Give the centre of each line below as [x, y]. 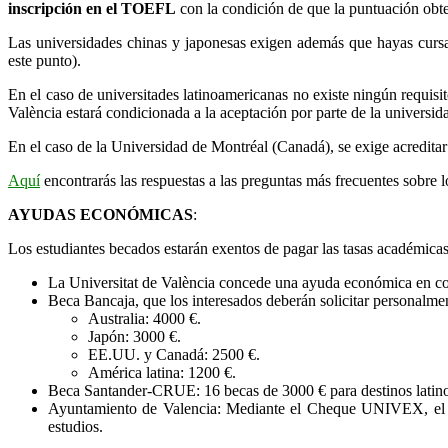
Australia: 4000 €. [144, 318]
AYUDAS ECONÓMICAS [100, 214]
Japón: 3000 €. [134, 336]
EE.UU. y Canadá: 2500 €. [174, 354]
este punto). [44, 60]
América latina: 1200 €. [162, 372]
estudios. [75, 426]
